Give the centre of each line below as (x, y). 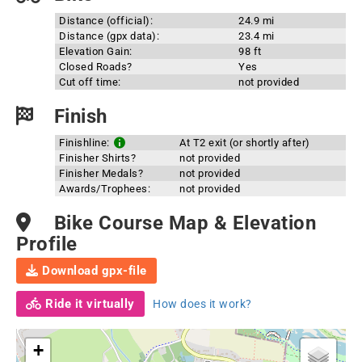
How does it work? (202, 304)
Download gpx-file (93, 271)
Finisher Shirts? (97, 158)
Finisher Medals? (101, 173)
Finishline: (86, 143)
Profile (47, 244)
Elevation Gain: (96, 51)
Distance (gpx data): (109, 36)
